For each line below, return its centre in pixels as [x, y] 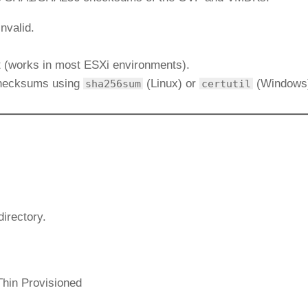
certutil [226, 84]
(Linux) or [171, 84]
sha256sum [113, 84]
